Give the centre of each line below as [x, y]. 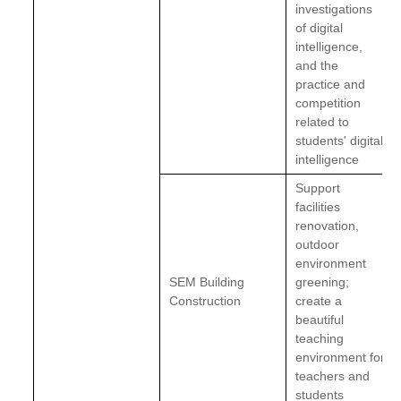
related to [323, 122]
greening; [323, 282]
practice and [331, 84]
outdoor [318, 244]
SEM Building [207, 282]
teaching [320, 338]
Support [318, 188]
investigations [334, 9]
